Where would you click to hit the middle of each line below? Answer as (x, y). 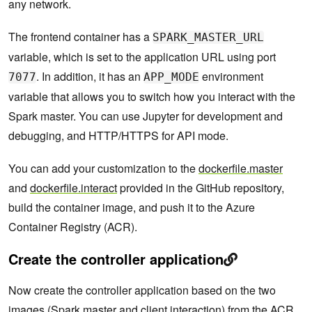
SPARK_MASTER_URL (208, 38)
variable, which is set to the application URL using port (142, 57)
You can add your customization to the (103, 169)
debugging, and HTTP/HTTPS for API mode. (118, 136)
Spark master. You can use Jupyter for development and (146, 116)
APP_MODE (171, 77)
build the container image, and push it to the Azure (132, 208)
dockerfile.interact (73, 188)
